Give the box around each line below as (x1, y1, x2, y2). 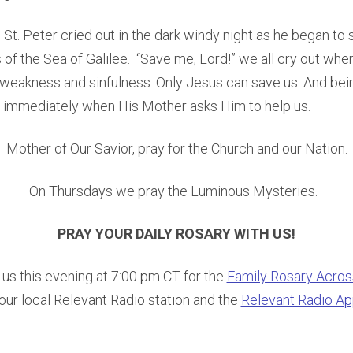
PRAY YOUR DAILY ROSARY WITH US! (58, 225, 295, 242)
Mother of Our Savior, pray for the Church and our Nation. (6, 139, 347, 157)
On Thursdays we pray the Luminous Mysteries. (29, 182, 318, 199)
